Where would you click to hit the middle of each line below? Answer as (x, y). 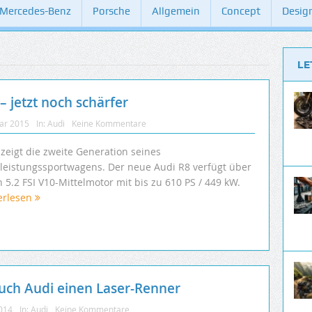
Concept (241, 11)
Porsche (111, 11)
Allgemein (176, 11)
